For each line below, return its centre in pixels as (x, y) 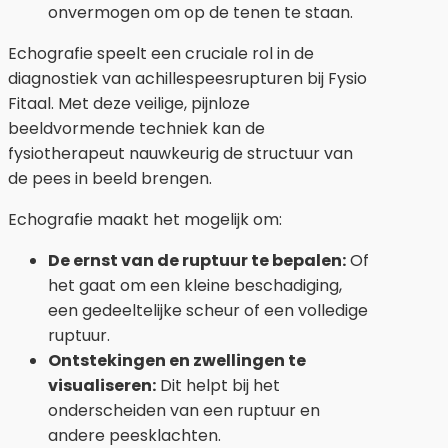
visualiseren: (102, 385)
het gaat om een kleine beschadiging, (195, 285)
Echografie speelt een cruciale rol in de (161, 53)
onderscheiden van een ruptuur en (184, 410)
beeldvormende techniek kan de (136, 128)
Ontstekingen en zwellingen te (177, 360)
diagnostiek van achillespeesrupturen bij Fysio (187, 78)
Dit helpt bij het (218, 385)
